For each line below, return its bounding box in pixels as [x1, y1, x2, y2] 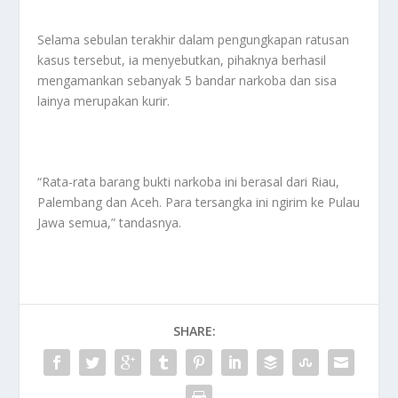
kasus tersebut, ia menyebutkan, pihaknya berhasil [37, 51, 327, 68]
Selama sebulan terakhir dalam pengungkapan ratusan [37, 30, 350, 48]
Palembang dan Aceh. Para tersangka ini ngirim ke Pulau [37, 193, 361, 211]
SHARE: [173, 322, 216, 339]
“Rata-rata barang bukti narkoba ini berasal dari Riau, [37, 172, 340, 190]
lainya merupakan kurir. [37, 92, 171, 109]
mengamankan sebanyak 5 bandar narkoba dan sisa [37, 71, 338, 89]
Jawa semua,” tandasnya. [37, 213, 182, 231]
